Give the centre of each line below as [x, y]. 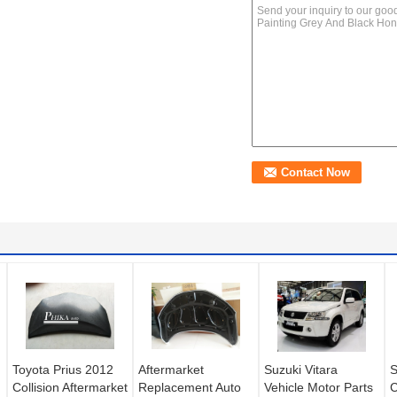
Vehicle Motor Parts [319, 387]
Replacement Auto [190, 387]
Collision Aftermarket [70, 387]
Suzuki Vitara [301, 369]
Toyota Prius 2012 [63, 369]
